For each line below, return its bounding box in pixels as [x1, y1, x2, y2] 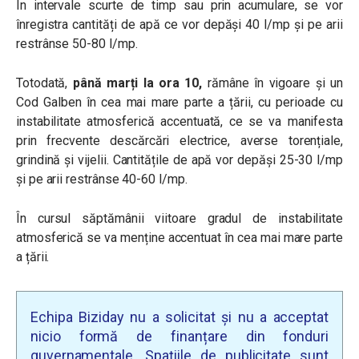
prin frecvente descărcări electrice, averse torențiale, [16, 132, 343, 148]
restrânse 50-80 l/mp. [16, 35, 138, 51]
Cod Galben [16, 94, 87, 110]
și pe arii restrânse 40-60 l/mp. [16, 171, 188, 187]
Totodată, [16, 75, 73, 91]
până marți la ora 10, [72, 75, 203, 91]
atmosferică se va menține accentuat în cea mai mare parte [16, 229, 343, 245]
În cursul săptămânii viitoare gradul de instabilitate [16, 210, 343, 226]
